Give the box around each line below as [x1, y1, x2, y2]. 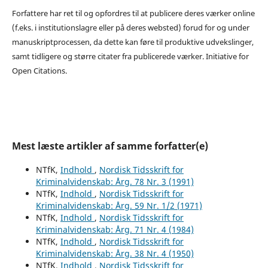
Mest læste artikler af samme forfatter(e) [11, 139, 208, 153]
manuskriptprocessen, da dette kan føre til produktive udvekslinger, [11, 36, 254, 47]
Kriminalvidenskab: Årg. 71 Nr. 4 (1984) [35, 223, 194, 235]
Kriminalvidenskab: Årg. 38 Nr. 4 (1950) [35, 247, 194, 259]
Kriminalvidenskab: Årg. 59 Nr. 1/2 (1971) [35, 199, 202, 211]
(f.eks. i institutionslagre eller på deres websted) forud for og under [11, 22, 249, 33]
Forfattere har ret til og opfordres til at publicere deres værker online [11, 7, 255, 19]
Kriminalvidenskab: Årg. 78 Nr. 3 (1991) [35, 175, 194, 187]
